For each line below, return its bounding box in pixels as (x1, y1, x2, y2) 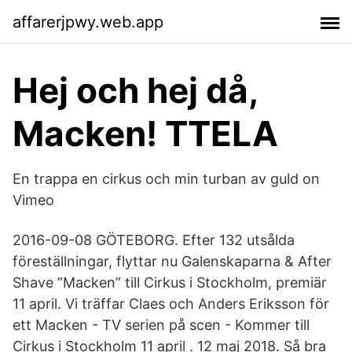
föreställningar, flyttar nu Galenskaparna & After (13, 253, 332, 269)
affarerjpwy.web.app (13, 12, 163, 31)
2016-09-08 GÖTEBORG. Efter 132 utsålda (13, 232, 295, 248)
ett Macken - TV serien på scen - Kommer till (13, 317, 310, 333)
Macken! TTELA (13, 112, 278, 155)
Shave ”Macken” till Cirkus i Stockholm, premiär (13, 274, 327, 291)
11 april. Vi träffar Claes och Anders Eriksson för (13, 295, 329, 312)
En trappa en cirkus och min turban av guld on (13, 170, 320, 187)
